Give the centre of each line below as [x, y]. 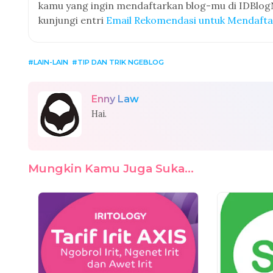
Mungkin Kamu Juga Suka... [111, 168]
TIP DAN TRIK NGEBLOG [121, 62]
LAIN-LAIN [51, 62]
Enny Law [115, 99]
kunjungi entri [72, 20]
